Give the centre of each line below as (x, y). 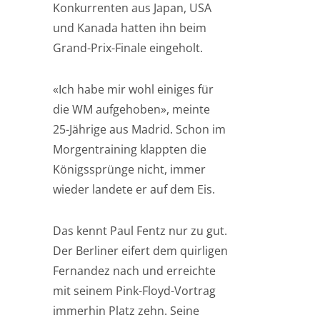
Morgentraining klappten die (130, 149)
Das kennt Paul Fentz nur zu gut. (140, 231)
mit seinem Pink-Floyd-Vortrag (134, 291)
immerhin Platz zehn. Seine (126, 311)
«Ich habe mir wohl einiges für (133, 89)
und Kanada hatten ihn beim (130, 28)
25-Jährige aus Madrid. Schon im (139, 129)
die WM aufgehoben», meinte (131, 109)
